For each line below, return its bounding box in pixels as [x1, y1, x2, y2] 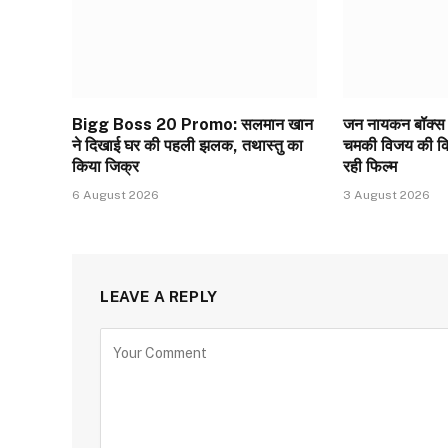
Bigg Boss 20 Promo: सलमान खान [72, 114, 313, 134]
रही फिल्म [343, 156, 398, 176]
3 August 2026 [343, 187, 431, 202]
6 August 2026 [72, 187, 159, 202]
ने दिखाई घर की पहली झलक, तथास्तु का [72, 135, 303, 155]
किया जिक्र [72, 156, 139, 176]
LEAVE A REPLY [100, 287, 218, 305]
